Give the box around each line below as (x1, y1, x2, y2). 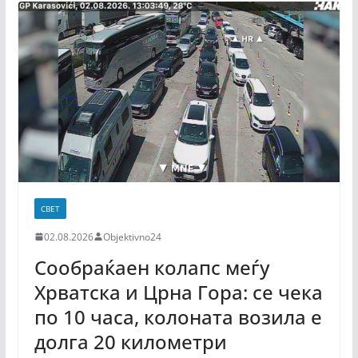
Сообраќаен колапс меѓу (34, 253, 269, 280)
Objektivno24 (102, 229, 161, 244)
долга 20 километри (34, 328, 227, 355)
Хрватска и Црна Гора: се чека (34, 278, 323, 305)
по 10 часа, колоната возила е (34, 303, 322, 330)
